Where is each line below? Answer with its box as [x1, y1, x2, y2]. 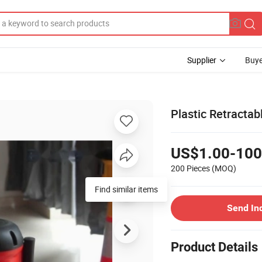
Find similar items [95, 183, 158, 195]
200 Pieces [171, 162, 210, 174]
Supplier [187, 54, 216, 65]
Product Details [171, 239, 258, 254]
